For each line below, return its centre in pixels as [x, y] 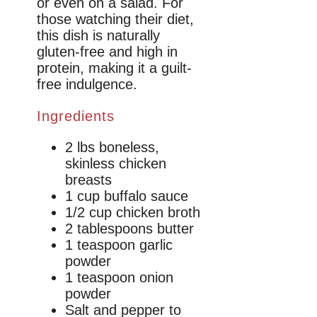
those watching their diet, [115, 19]
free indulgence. [87, 84]
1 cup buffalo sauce [127, 196]
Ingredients [76, 116]
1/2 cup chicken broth [133, 212]
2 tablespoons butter [129, 228]
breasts [88, 179]
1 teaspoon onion [119, 277]
